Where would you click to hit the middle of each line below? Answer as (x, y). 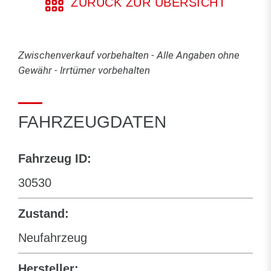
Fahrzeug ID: (55, 158)
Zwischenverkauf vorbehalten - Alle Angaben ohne (129, 55)
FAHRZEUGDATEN (92, 122)
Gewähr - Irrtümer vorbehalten (84, 70)
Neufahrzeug (53, 237)
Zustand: (44, 213)
